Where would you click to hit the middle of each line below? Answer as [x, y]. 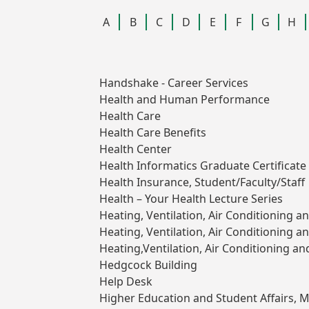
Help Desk [126, 282]
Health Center [136, 149]
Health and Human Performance [185, 100]
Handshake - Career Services [174, 83]
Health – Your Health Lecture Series [191, 199]
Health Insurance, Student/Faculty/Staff [202, 182]
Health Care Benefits [153, 133]
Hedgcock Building [148, 265]
